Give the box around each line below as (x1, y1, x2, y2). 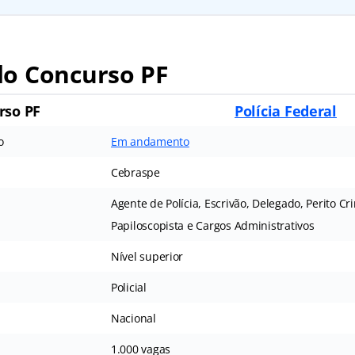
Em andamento (110, 134, 189, 150)
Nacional (110, 311, 156, 326)
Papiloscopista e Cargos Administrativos (110, 218, 315, 234)
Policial (110, 280, 147, 296)
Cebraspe (110, 165, 160, 181)
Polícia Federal (235, 101, 337, 121)
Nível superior (110, 249, 184, 265)
